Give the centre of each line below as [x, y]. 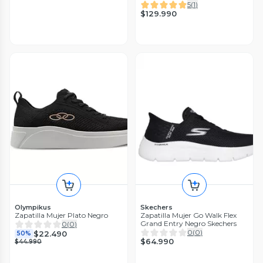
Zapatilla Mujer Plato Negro [61, 215]
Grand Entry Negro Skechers [188, 224]
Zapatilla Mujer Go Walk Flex [188, 215]
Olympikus [33, 208]
